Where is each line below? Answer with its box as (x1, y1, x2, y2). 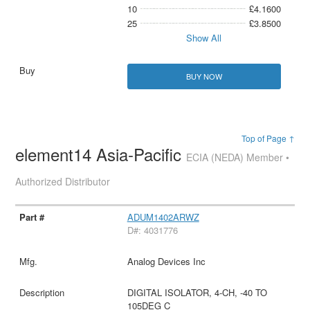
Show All (186, 31, 222, 45)
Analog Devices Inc (127, 255, 206, 268)
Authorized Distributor (15, 174, 111, 189)
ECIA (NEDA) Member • (186, 150, 290, 165)
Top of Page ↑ (241, 132, 295, 145)
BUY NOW (185, 71, 222, 82)
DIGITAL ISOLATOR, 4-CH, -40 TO (127, 286, 267, 300)
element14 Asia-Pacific (15, 142, 187, 167)
